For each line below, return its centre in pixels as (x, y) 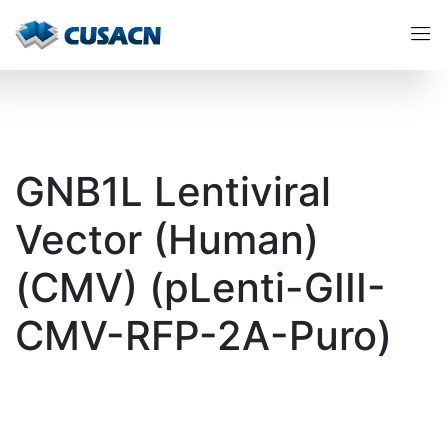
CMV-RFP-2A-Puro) (203, 335)
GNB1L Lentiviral (173, 191)
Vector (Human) (167, 239)
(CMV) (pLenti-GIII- (200, 287)
